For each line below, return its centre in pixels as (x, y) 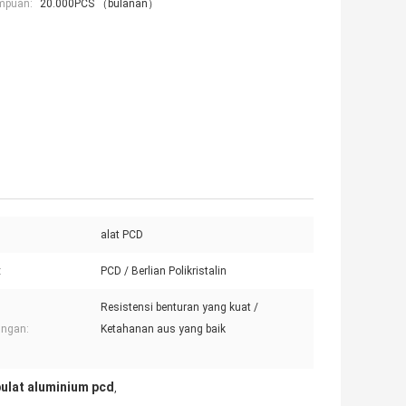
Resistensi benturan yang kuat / (179, 308)
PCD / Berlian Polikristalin (164, 271)
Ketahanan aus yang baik (163, 329)
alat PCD (122, 235)
